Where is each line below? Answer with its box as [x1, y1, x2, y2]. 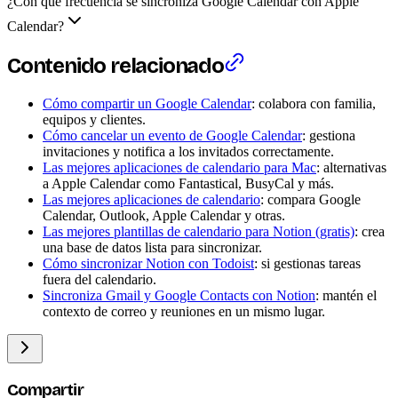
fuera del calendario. [43, 272, 156, 288]
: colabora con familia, [251, 96, 376, 112]
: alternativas [316, 160, 386, 176]
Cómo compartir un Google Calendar [43, 96, 251, 112]
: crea [354, 224, 385, 240]
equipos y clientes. [43, 112, 146, 128]
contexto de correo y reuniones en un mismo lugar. [43, 304, 325, 320]
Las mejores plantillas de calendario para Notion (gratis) [43, 224, 354, 240]
